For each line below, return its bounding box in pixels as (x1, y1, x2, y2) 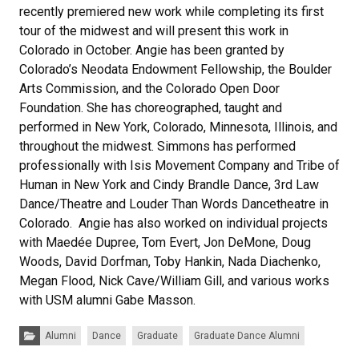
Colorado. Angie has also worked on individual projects (19, 216, 328, 231)
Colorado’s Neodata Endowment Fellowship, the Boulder (19, 62, 332, 77)
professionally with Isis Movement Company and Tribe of (19, 158, 340, 173)
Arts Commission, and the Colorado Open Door (19, 81, 280, 96)
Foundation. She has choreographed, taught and (19, 100, 282, 115)
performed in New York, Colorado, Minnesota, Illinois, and (19, 119, 337, 135)
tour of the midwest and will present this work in (19, 23, 288, 38)
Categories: (18, 325, 70, 336)
